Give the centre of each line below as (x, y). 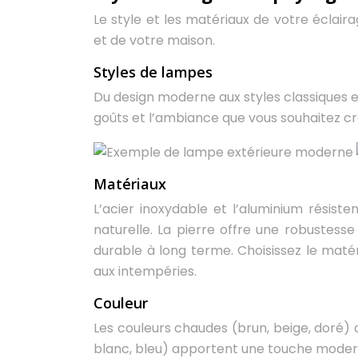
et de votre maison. (154, 40)
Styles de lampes (153, 72)
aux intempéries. (145, 271)
